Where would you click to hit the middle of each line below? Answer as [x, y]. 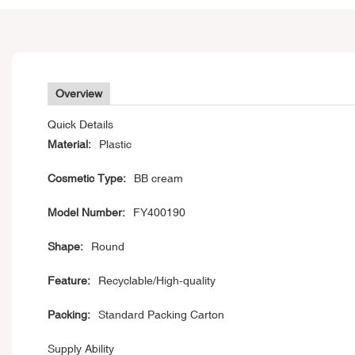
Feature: [69, 281]
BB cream [158, 179]
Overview [79, 94]
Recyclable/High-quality [157, 281]
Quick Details [80, 125]
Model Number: [86, 213]
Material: [69, 145]
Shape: [65, 247]
